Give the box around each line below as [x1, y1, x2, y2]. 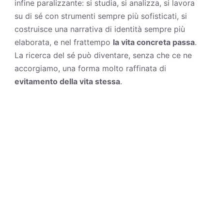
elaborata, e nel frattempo [15, 37, 113, 47]
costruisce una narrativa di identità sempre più [15, 24, 185, 34]
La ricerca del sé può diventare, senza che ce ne [15, 50, 192, 60]
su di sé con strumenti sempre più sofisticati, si [15, 11, 187, 21]
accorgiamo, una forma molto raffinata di [15, 63, 166, 73]
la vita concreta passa [113, 37, 195, 47]
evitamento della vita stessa [15, 76, 120, 86]
